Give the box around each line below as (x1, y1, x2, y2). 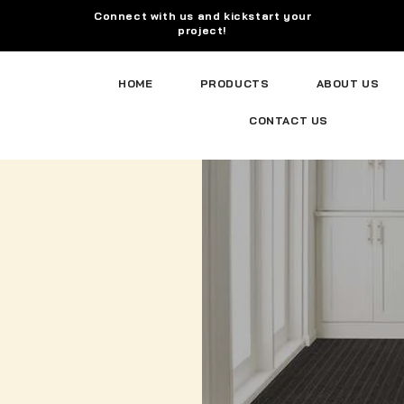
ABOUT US (316, 77, 380, 90)
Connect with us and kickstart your (93, 9, 312, 23)
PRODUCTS (199, 77, 270, 90)
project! (178, 23, 228, 37)
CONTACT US (249, 114, 328, 127)
